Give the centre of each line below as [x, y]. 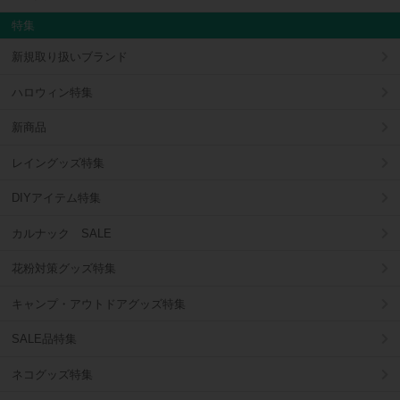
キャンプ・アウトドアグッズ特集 [99, 304]
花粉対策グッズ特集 [64, 269]
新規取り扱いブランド [70, 57]
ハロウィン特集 [52, 92]
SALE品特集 [44, 339]
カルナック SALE [62, 233]
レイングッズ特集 [58, 162]
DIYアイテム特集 [56, 198]
